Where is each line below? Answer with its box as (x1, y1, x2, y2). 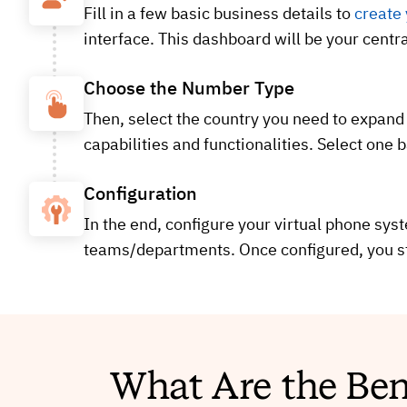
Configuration (84, 185, 197, 204)
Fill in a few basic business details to (84, 6, 354, 24)
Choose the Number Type (84, 80, 294, 99)
